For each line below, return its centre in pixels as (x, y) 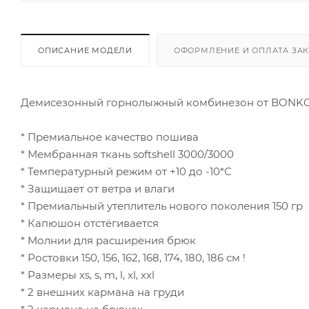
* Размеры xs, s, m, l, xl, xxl (88, 275)
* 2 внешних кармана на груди (102, 292)
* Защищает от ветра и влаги (98, 188)
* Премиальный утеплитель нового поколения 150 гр (162, 206)
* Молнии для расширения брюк (108, 240)
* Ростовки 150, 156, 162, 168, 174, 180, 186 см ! (133, 257)
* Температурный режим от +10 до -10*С (126, 171)
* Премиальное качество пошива (110, 137)
